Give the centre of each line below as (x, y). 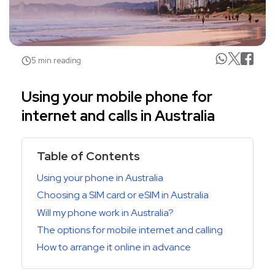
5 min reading (56, 60)
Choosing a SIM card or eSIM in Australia (123, 195)
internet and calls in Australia (118, 115)
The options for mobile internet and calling (130, 230)
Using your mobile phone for (117, 96)
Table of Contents (88, 156)
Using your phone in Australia (100, 177)
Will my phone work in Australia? (105, 212)
